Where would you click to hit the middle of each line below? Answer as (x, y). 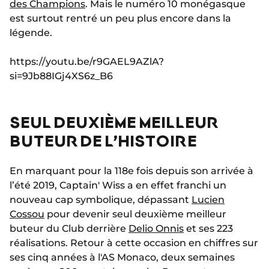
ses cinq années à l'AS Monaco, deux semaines (122, 257)
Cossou (27, 214)
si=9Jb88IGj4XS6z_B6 (61, 76)
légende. (31, 33)
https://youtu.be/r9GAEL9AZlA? (87, 62)
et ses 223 (208, 228)
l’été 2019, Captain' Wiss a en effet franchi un (118, 185)
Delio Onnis (156, 228)
